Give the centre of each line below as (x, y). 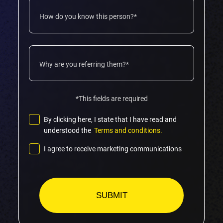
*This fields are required (111, 99)
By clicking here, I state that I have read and (110, 120)
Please (43, 172)
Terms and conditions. (127, 131)
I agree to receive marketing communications (113, 149)
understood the (68, 131)
